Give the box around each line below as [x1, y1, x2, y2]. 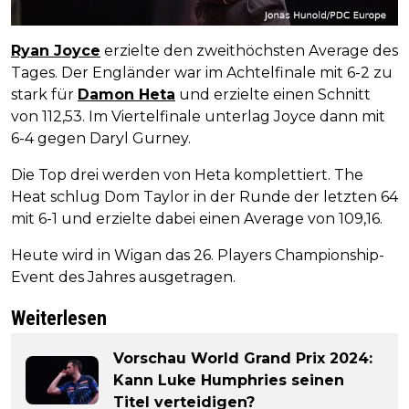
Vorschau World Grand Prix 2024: [113, 349, 372, 367]
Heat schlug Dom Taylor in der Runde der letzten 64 [11, 187, 398, 205]
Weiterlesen [11, 306, 107, 330]
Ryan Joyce [11, 41, 100, 59]
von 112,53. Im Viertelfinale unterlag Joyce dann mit [11, 107, 385, 125]
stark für [11, 85, 78, 103]
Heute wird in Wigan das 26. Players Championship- [11, 246, 384, 264]
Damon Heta [78, 85, 175, 103]
